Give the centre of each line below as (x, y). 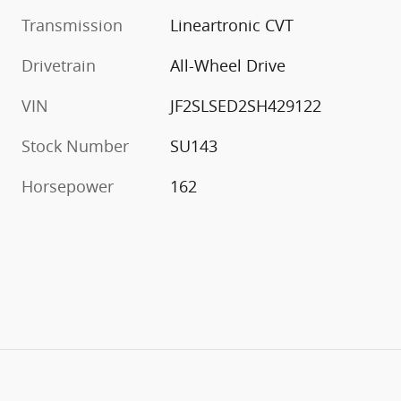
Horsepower (68, 187)
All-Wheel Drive (228, 66)
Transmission (72, 26)
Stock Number (75, 146)
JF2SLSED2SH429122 (246, 106)
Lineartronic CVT (232, 26)
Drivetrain (59, 66)
